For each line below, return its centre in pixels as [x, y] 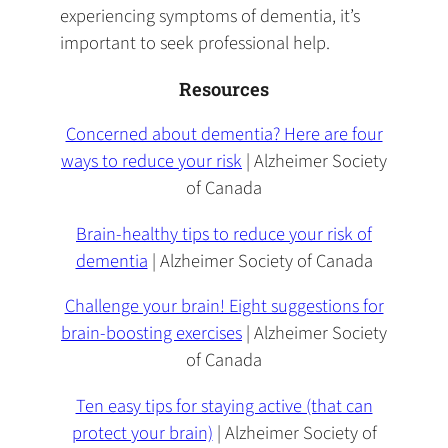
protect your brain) [142, 432]
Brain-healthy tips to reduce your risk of [224, 233]
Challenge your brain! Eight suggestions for [224, 306]
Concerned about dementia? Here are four [224, 134]
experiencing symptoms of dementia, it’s [210, 16]
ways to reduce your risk [151, 161]
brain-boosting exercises [151, 333]
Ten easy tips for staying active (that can [224, 405]
